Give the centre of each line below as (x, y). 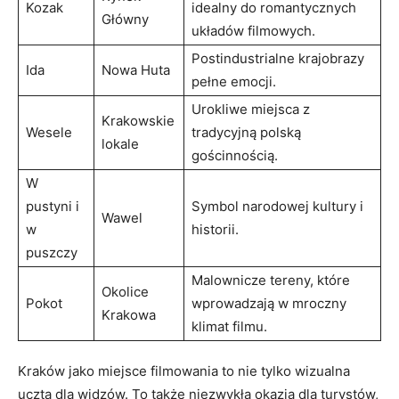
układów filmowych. (253, 30)
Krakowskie (138, 120)
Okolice (125, 291)
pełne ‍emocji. (234, 81)
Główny (125, 19)
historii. (215, 229)
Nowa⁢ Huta (136, 69)
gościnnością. (235, 155)
